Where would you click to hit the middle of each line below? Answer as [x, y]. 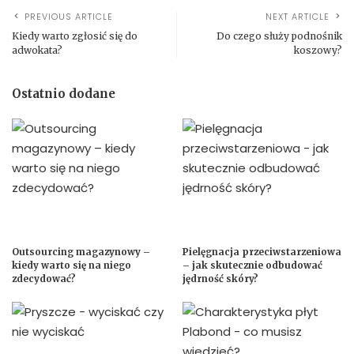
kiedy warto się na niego [72, 266]
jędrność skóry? [220, 279]
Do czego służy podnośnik [279, 36]
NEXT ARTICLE [298, 16]
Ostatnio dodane [64, 93]
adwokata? [37, 50]
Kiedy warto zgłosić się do [75, 36]
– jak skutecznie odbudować [252, 266]
